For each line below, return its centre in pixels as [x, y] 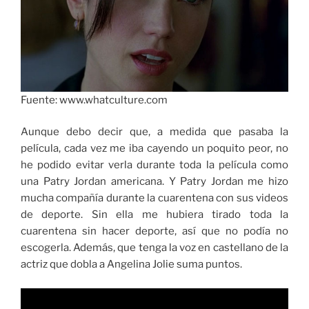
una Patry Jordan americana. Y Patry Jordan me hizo [154, 182]
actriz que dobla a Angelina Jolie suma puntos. [131, 265]
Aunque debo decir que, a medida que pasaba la [154, 132]
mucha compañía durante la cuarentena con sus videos [154, 198]
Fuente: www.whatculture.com [94, 100]
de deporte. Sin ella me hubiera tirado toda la [154, 215]
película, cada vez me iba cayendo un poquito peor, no [154, 149]
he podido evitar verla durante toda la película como [154, 165]
